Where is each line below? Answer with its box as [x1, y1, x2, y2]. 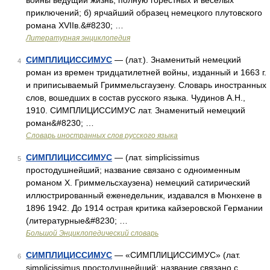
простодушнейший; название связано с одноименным [26, 165, 240, 175]
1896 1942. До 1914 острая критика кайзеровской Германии [26, 203, 263, 213]
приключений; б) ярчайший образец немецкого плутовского [26, 8, 262, 17]
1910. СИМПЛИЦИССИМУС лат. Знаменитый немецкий [26, 105, 245, 115]
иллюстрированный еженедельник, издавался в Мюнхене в [26, 190, 262, 200]
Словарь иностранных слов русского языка [26, 131, 178, 140]
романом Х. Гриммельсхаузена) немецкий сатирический [26, 178, 250, 187]
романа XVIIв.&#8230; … [26, 20, 124, 30]
